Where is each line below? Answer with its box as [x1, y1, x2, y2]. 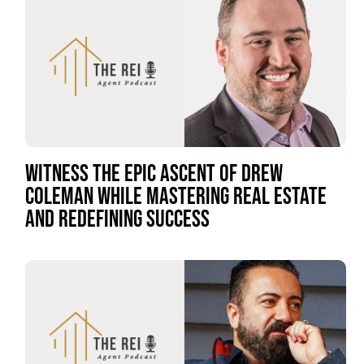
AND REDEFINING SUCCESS [24, 206, 210, 235]
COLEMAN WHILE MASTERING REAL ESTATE [24, 183, 327, 212]
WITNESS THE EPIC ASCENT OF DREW [24, 160, 283, 189]
